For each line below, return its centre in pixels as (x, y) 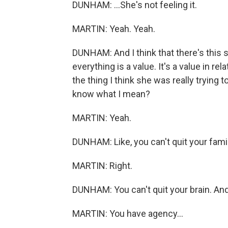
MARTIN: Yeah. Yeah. (114, 29)
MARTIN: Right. (102, 166)
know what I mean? (111, 94)
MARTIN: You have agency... (128, 213)
